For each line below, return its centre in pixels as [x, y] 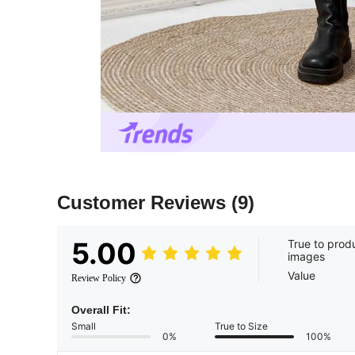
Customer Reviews [144, 203]
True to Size [241, 326]
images [306, 257]
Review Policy [99, 279]
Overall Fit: [101, 310]
